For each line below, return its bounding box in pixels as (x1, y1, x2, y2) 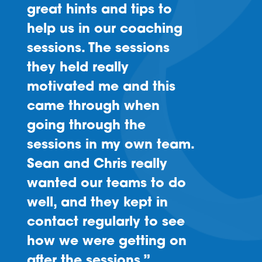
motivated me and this (26, 80, 175, 94)
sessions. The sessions (26, 42, 170, 56)
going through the (26, 119, 146, 133)
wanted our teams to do (26, 177, 186, 191)
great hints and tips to (26, 3, 172, 17)
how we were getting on (26, 235, 187, 249)
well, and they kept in (26, 196, 168, 210)
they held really (26, 61, 129, 75)
